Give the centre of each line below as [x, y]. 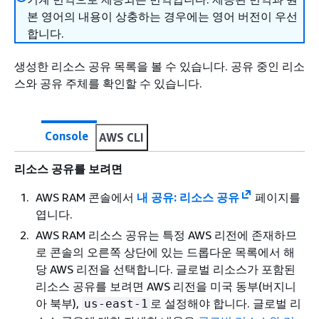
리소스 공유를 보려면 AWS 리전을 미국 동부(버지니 [166, 286]
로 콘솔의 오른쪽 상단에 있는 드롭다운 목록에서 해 [165, 252]
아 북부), [59, 303]
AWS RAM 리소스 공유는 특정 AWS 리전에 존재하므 [166, 235]
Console [67, 136]
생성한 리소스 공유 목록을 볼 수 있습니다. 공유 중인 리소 [159, 66]
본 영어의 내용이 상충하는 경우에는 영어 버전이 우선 [162, 16]
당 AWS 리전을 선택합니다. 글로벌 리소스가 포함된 [166, 269]
